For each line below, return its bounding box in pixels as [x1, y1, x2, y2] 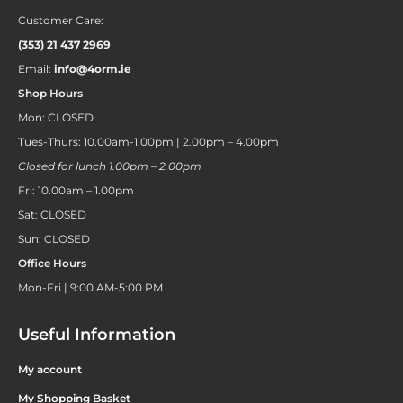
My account [18, 363, 82, 376]
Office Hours [18, 256, 86, 270]
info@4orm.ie [54, 62, 131, 76]
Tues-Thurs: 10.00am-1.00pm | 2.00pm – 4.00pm [18, 135, 279, 148]
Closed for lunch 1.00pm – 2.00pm [18, 159, 201, 173]
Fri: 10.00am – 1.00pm [18, 184, 134, 197]
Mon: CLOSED [18, 111, 94, 124]
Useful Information [18, 325, 175, 345]
